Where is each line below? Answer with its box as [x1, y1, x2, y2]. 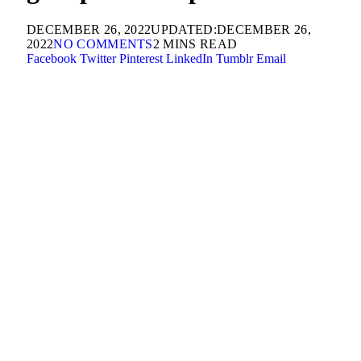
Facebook [27, 51, 77, 65]
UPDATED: [151, 22, 218, 36]
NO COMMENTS [53, 36, 153, 51]
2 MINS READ [152, 36, 238, 51]
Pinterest [119, 51, 163, 65]
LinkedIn [166, 51, 213, 65]
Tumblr [216, 51, 253, 65]
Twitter [80, 51, 116, 65]
